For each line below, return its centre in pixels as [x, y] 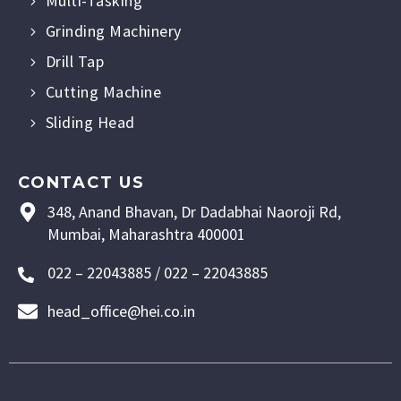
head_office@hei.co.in [121, 311]
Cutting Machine [103, 92]
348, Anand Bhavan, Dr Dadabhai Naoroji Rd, [194, 212]
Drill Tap [75, 62]
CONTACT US [81, 183]
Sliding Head [90, 123]
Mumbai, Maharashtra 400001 [146, 235]
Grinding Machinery [113, 31]
